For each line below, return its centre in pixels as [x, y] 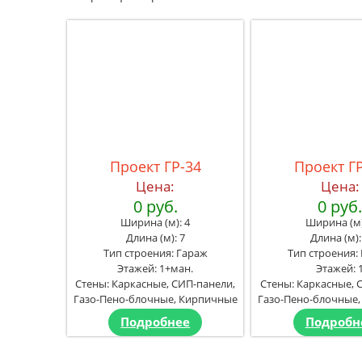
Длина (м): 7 [155, 237]
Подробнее [156, 322]
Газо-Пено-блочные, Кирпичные [155, 299]
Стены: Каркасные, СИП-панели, [156, 283]
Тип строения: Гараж [155, 253]
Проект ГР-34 [155, 166]
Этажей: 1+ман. [156, 268]
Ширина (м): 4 [156, 222]
